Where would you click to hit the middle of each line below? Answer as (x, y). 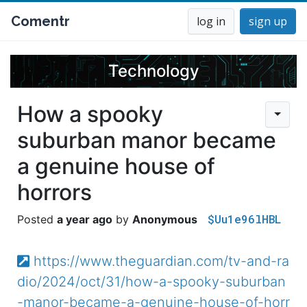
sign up (268, 21)
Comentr (40, 21)
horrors (54, 192)
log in (211, 21)
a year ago (85, 219)
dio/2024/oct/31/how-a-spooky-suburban (151, 282)
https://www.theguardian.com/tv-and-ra (161, 261)
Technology (153, 71)
